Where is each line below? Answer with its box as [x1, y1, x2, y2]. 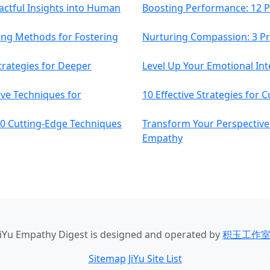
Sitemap [88, 252, 126, 265]
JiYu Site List [128, 252, 182, 265]
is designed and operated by [88, 228, 222, 241]
